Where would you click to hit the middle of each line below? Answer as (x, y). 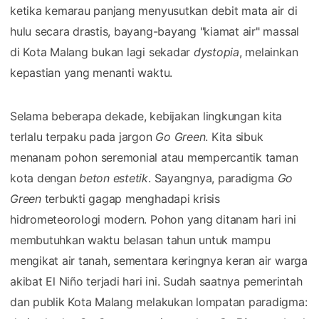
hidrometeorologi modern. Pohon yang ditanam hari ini (153, 219)
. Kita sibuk (234, 136)
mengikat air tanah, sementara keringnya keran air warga (159, 260)
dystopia (216, 52)
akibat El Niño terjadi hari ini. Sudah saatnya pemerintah (156, 281)
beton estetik (114, 178)
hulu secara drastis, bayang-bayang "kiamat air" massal (155, 31)
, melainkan (268, 52)
